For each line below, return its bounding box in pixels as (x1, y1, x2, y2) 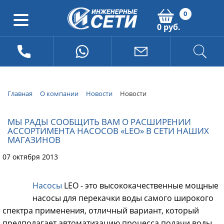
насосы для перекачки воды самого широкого (32, 192, 213, 203)
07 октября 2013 (2, 151, 58, 161)
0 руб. (156, 21, 180, 32)
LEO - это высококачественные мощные (62, 179, 218, 191)
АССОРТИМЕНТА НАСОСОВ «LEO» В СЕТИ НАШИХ (7, 124, 209, 136)
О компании (40, 89, 78, 98)
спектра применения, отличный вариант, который (2, 204, 199, 216)
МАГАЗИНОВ (7, 133, 60, 145)
